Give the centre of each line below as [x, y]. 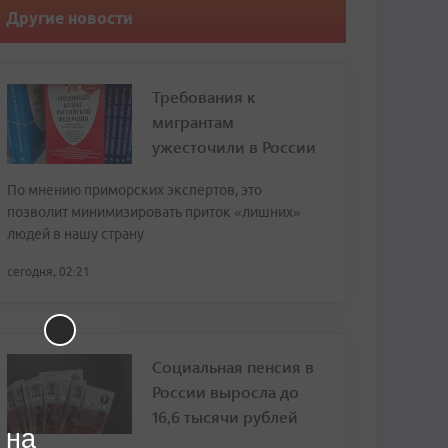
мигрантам [193, 121]
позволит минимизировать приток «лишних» [154, 212]
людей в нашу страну [75, 234]
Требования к [203, 96]
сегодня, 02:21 [48, 271]
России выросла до [225, 391]
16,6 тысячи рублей [225, 416]
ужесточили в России [234, 146]
